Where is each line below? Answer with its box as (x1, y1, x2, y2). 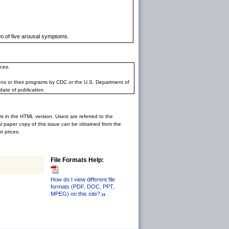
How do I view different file (51, 176, 115, 183)
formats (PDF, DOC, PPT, (51, 184, 114, 190)
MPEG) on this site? (51, 191, 100, 197)
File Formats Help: (51, 156, 104, 164)
